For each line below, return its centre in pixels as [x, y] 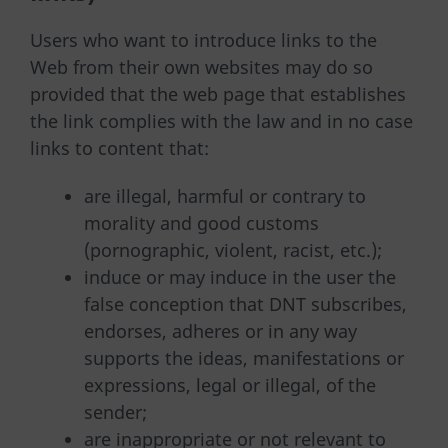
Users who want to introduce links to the [203, 39]
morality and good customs [201, 223]
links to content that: [119, 147]
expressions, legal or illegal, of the [230, 385]
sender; [115, 412]
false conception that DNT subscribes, [245, 304]
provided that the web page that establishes [218, 93]
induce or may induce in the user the [240, 277]
